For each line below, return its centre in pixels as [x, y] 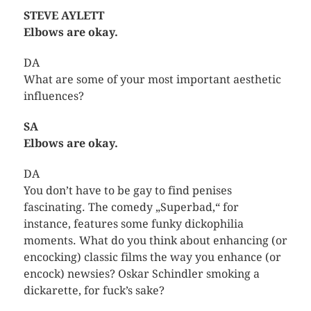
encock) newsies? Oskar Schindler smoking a [141, 274]
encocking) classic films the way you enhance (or [152, 257]
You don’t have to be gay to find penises [127, 190]
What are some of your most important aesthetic [152, 79]
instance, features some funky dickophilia [133, 224]
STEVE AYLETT [64, 15]
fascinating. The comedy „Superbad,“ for [131, 207]
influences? [53, 96]
